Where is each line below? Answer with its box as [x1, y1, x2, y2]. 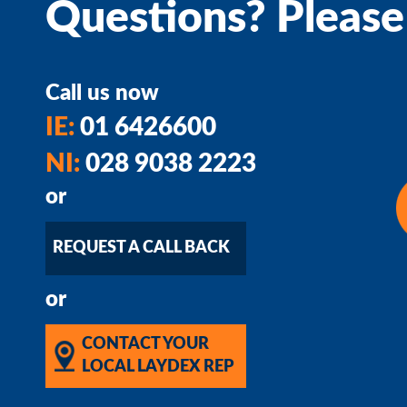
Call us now [45, 82, 159, 104]
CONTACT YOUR [82, 335, 209, 352]
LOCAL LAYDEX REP [82, 358, 233, 375]
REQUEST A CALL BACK [53, 239, 230, 256]
